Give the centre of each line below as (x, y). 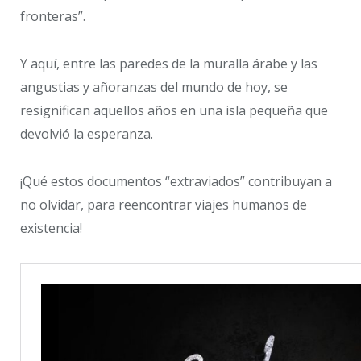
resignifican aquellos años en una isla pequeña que (174, 111)
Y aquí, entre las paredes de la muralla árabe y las (169, 64)
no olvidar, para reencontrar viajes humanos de (164, 204)
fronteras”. (53, 17)
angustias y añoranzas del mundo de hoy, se (154, 87)
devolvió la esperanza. (87, 134)
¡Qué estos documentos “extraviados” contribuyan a (176, 181)
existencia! (51, 228)
